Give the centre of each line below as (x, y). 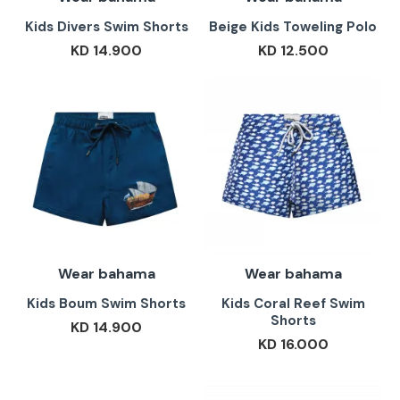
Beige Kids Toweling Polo (293, 26)
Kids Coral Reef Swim (293, 303)
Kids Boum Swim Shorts (107, 303)
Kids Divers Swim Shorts (106, 26)
